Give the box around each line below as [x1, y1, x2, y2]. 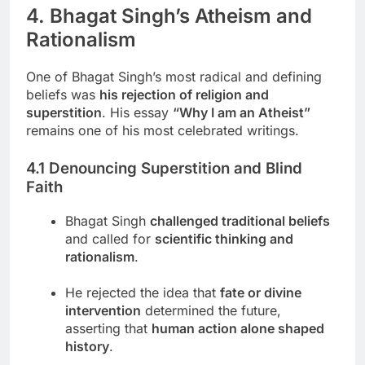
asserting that [65, 319, 152, 336]
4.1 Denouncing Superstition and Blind [26, 159, 302, 178]
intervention [65, 301, 141, 319]
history [65, 337, 109, 354]
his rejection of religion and [99, 86, 269, 103]
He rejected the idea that [65, 284, 220, 301]
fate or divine [220, 284, 301, 301]
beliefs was [26, 86, 99, 103]
